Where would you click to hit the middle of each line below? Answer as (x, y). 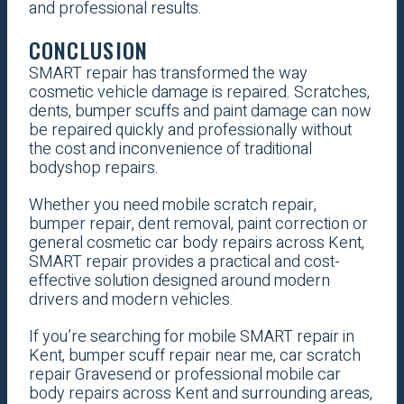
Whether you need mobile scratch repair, (172, 206)
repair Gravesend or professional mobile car (184, 375)
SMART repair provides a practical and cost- (184, 262)
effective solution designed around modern (179, 281)
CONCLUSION (88, 50)
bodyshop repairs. (93, 169)
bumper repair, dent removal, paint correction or (198, 225)
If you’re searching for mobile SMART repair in (191, 337)
